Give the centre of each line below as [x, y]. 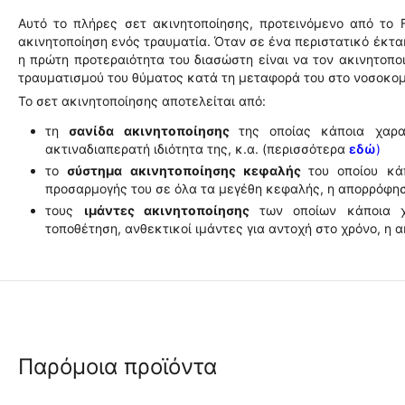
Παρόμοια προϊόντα [118, 367]
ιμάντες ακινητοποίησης [171, 210]
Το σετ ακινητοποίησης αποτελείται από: [142, 101]
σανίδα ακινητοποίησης [154, 131]
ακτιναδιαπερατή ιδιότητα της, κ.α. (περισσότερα [197, 149]
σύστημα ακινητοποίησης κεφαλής [188, 170]
